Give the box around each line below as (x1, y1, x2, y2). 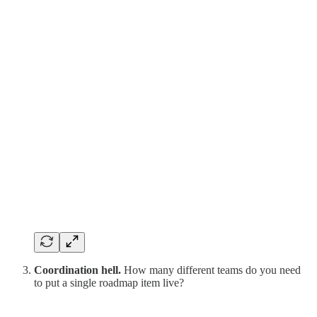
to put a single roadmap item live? (34, 276, 184, 289)
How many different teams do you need (121, 263, 301, 276)
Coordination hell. (34, 263, 121, 276)
